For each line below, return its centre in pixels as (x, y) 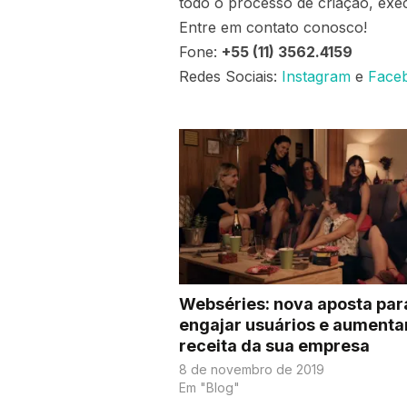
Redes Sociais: (230, 76)
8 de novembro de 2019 (252, 370)
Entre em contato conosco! (273, 27)
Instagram (316, 76)
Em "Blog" (209, 388)
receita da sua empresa (274, 346)
